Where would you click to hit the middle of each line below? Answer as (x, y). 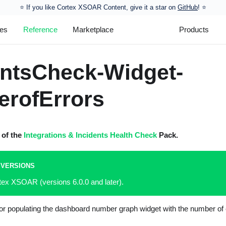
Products (194, 29)
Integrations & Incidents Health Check (90, 135)
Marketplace (93, 29)
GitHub (188, 7)
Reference (40, 29)
